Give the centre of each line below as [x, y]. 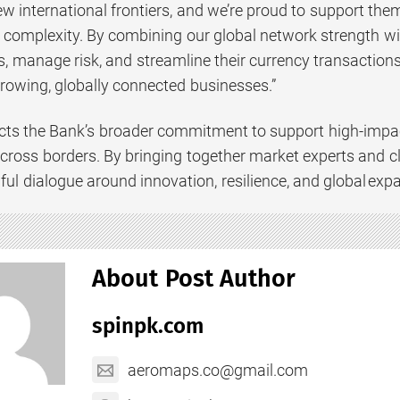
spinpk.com [148, 326]
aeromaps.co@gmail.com [218, 371]
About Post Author [194, 279]
